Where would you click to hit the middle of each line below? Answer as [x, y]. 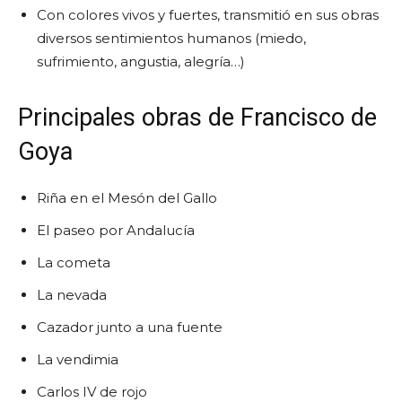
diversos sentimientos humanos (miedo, [171, 38]
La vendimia [78, 359]
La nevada [72, 294]
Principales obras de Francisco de [197, 117]
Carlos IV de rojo [92, 391]
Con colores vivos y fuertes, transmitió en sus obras [208, 14]
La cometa [74, 262]
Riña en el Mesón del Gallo [127, 197]
